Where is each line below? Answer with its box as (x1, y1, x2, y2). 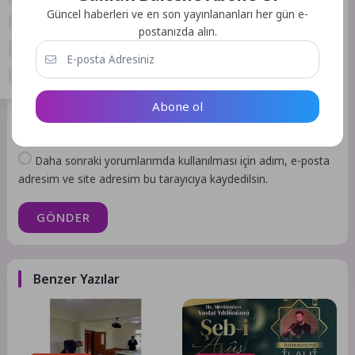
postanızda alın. (138, 25, 217, 40)
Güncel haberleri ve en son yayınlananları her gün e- (47, 7, 308, 22)
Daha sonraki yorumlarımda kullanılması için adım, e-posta (35, 153, 330, 168)
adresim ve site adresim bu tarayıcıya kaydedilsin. (18, 171, 269, 186)
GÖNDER (36, 209, 90, 226)
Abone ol (152, 98, 203, 114)
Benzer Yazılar (33, 270, 120, 288)
